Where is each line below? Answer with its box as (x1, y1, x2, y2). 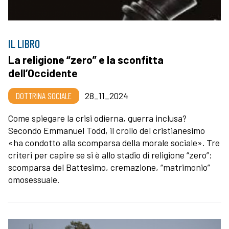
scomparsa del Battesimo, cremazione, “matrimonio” (8, 161, 210, 173)
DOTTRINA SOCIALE (16, 89, 72, 101)
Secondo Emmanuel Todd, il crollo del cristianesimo (8, 124, 205, 136)
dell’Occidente (8, 66, 78, 79)
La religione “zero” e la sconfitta (8, 53, 164, 66)
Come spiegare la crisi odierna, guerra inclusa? (8, 112, 187, 124)
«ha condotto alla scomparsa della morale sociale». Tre (8, 136, 220, 148)
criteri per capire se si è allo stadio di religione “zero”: (8, 149, 212, 161)
